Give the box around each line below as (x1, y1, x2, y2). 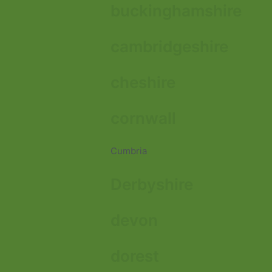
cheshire (110, 73, 175, 92)
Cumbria (110, 145, 147, 157)
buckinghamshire (110, 1, 242, 20)
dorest (110, 246, 159, 265)
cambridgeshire (110, 37, 228, 56)
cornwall (110, 109, 176, 127)
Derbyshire (110, 175, 193, 194)
